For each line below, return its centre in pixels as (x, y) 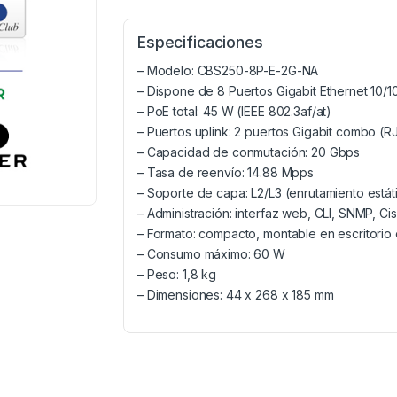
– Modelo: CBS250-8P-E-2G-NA (228, 71)
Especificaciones (200, 43)
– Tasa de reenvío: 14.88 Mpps (226, 173)
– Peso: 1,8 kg (177, 275)
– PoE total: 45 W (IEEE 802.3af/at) (235, 112)
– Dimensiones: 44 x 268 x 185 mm (236, 295)
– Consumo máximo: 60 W (211, 254)
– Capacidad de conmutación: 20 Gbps (249, 152)
